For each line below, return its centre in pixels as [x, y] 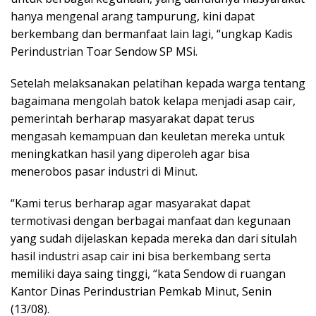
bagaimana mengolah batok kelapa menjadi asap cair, [153, 101]
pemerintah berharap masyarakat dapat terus [133, 119]
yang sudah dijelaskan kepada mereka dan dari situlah [154, 238]
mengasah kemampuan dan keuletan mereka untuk [148, 136]
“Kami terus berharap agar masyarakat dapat [130, 203]
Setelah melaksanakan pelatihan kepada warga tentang [158, 83]
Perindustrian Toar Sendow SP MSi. [104, 51]
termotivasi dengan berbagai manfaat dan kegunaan [151, 221]
